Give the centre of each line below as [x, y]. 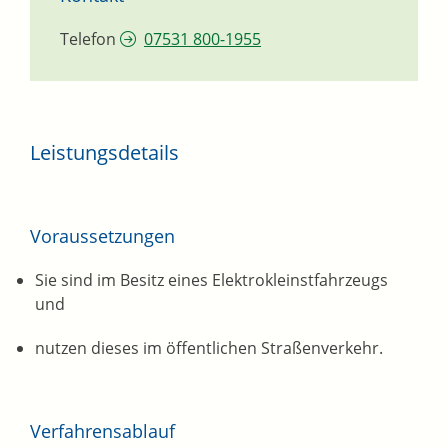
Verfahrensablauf [102, 431]
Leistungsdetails [104, 153]
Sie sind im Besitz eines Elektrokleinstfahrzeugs [211, 280]
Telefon [88, 39]
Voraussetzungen [102, 236]
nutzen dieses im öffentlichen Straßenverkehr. [209, 348]
